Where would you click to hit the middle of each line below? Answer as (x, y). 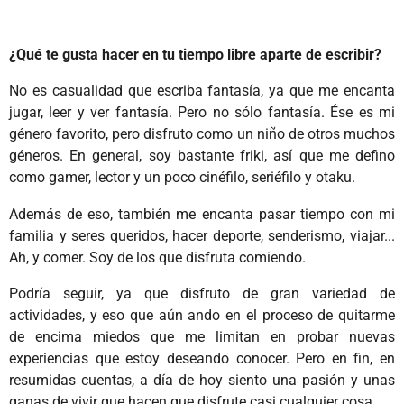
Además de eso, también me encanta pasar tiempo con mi (202, 214)
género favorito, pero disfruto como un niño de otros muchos (202, 134)
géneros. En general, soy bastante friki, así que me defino (202, 156)
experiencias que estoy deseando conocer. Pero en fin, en (202, 358)
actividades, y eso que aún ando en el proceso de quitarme (202, 315)
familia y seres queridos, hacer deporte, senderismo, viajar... (202, 235)
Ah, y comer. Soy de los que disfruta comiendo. (159, 257)
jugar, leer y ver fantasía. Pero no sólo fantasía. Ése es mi (202, 113)
